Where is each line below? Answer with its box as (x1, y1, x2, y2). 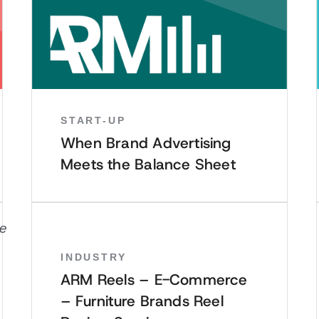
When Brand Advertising (61, 133, 231, 153)
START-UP (61, 114, 126, 126)
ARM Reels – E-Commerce (61, 270, 248, 290)
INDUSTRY (61, 251, 127, 263)
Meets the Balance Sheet (61, 155, 236, 174)
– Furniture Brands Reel (61, 291, 224, 311)
